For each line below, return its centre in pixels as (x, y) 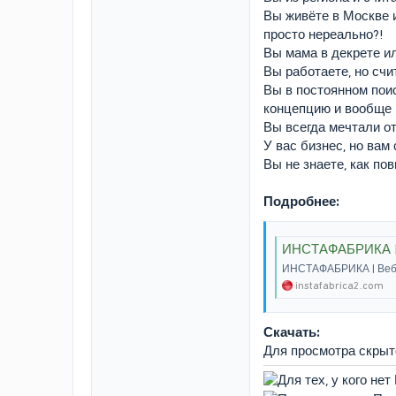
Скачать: (292, 332)
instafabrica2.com (339, 285)
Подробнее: (301, 202)
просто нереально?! (324, 34)
